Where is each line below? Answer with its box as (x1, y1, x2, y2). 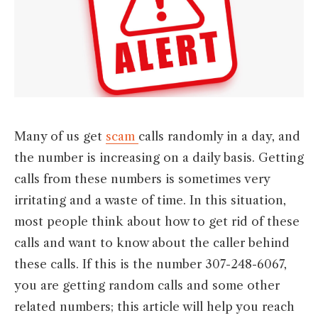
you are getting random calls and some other (14, 278, 280, 293)
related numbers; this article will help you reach (14, 300, 295, 314)
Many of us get (14, 129, 106, 144)
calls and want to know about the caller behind (14, 236, 290, 251)
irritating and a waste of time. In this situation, (14, 193, 286, 208)
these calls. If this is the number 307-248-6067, (14, 257, 287, 272)
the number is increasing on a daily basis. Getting (14, 150, 304, 165)
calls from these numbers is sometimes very (14, 172, 270, 187)
